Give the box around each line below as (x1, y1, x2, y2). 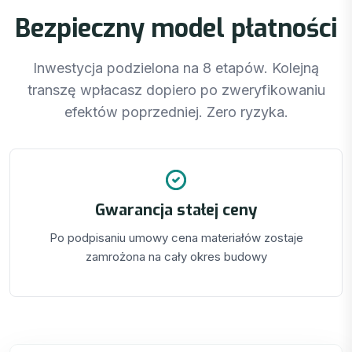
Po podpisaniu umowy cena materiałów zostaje (49, 230, 303, 246)
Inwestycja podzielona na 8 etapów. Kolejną (33, 59, 319, 76)
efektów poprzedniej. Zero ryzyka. (64, 103, 288, 120)
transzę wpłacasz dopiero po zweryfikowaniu (27, 81, 325, 98)
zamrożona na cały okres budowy (85, 249, 267, 265)
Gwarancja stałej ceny (95, 200, 257, 222)
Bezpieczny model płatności (15, 11, 337, 45)
